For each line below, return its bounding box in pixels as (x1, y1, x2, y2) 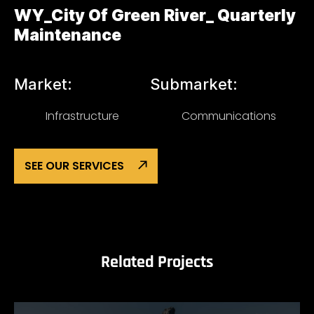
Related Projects (100, 252, 214, 273)
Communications (182, 108, 276, 124)
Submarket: (150, 75, 238, 93)
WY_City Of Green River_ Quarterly (14, 6, 296, 25)
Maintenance (14, 25, 121, 45)
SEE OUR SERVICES (25, 158, 124, 174)
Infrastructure (46, 108, 119, 124)
